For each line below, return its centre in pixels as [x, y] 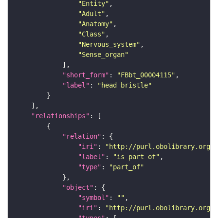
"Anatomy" [95, 24]
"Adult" [91, 14]
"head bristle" [125, 85]
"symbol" [93, 198]
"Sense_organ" [103, 55]
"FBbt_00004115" [146, 75]
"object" [78, 188]
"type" [90, 167]
